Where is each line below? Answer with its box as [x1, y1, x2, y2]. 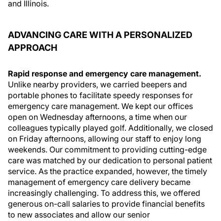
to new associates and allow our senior [8, 210, 150, 220]
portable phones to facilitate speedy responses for [8, 90, 193, 100]
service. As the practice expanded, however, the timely [8, 166, 207, 176]
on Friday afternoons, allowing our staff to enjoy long [8, 134, 201, 144]
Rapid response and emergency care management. [8, 69, 201, 78]
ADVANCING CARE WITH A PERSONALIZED [8, 30, 192, 40]
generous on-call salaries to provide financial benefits [8, 199, 205, 209]
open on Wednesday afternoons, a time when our [8, 112, 187, 122]
